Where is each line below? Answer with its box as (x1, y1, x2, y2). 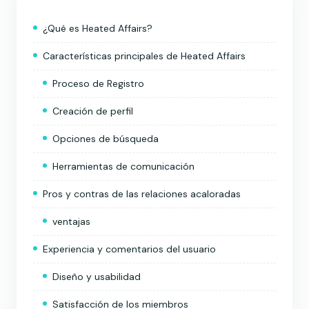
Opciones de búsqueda (52, 132, 159, 145)
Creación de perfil (52, 104, 133, 117)
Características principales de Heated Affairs (43, 49, 246, 62)
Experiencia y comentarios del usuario (43, 242, 216, 255)
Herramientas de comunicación (52, 159, 195, 172)
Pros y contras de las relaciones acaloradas (43, 187, 241, 200)
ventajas (52, 215, 90, 228)
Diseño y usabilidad (52, 270, 141, 283)
